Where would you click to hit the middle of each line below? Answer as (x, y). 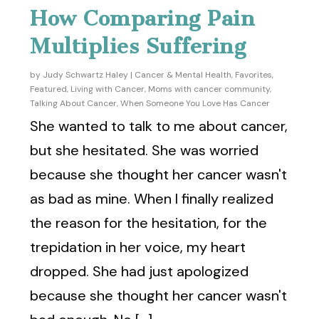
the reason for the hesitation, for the (149, 223)
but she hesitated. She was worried (145, 150)
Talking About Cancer (74, 103)
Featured (49, 89)
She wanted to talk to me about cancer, (159, 126)
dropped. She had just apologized (140, 271)
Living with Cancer (108, 89)
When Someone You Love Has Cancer (195, 103)
